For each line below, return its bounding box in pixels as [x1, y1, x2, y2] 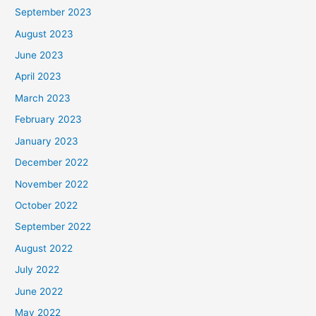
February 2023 [15, 114, 83, 126]
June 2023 [15, 49, 64, 61]
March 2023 [15, 92, 71, 104]
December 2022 [15, 157, 89, 169]
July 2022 [15, 264, 60, 276]
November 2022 [15, 178, 89, 190]
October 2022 [15, 199, 78, 211]
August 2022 [15, 242, 73, 254]
